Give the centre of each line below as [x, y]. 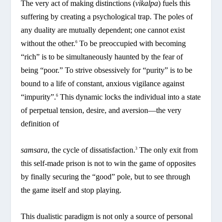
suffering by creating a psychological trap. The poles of [107, 17]
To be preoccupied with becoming [132, 44]
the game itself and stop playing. [71, 190]
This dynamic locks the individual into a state [130, 97]
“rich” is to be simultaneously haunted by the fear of [102, 57]
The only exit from [168, 150]
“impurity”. [39, 97]
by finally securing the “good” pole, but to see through [106, 176]
